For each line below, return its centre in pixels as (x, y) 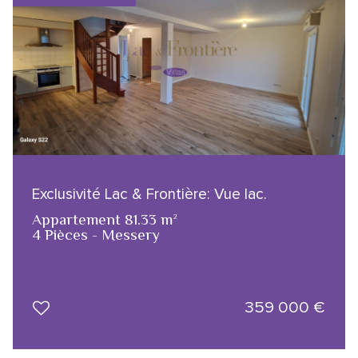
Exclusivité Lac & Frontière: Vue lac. (149, 194)
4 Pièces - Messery (96, 234)
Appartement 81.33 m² (105, 219)
